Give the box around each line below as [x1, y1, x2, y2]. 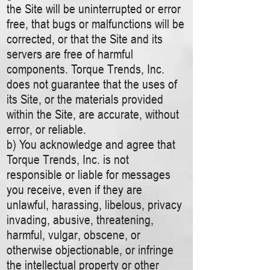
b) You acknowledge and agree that [7, 137, 175, 152]
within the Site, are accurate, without [7, 107, 179, 122]
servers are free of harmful [7, 46, 133, 61]
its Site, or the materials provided [7, 92, 163, 107]
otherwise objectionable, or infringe [7, 242, 174, 257]
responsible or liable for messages [7, 167, 171, 182]
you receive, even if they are [7, 182, 142, 197]
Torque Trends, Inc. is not [7, 152, 129, 167]
